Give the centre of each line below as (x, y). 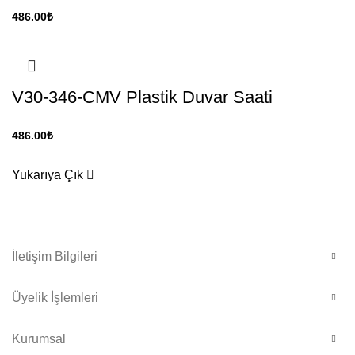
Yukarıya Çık (49, 175)
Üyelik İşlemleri (55, 298)
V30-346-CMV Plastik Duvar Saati (142, 97)
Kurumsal (39, 339)
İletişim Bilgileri (55, 257)
